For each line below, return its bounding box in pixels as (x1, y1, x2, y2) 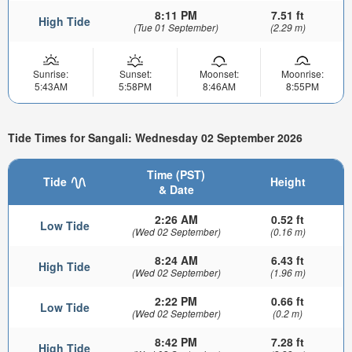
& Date (158, 181, 194, 197)
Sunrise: (33, 67, 68, 81)
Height (269, 173, 306, 189)
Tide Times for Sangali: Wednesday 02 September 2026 (8, 130, 302, 146)
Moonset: (199, 67, 239, 81)
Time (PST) (147, 166, 205, 182)
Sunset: (119, 67, 152, 81)
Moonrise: (280, 67, 324, 81)
